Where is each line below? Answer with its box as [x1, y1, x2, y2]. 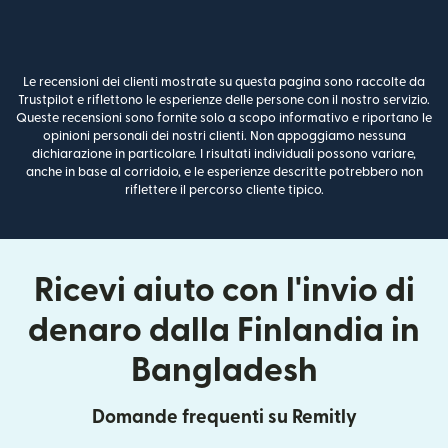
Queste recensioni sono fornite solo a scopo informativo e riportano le [16, 112, 432, 125]
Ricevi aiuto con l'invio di [33, 274, 415, 308]
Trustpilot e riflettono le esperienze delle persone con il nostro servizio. [18, 94, 430, 107]
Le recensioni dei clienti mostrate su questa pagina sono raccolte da [23, 76, 425, 89]
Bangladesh [130, 354, 318, 388]
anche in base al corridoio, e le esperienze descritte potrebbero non [25, 166, 423, 179]
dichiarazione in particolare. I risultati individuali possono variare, [32, 148, 416, 161]
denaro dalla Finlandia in [28, 314, 420, 348]
